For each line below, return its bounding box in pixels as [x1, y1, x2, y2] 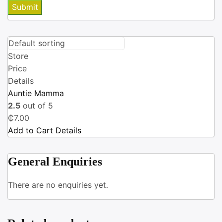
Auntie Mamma [8, 88, 64, 99]
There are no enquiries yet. [8, 180, 108, 190]
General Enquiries [8, 155, 102, 168]
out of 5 [20, 101, 53, 111]
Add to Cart [8, 125, 53, 136]
